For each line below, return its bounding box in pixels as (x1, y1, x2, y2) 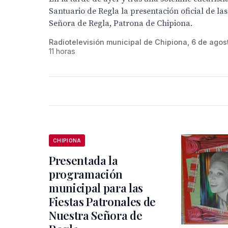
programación (49, 166, 123, 182)
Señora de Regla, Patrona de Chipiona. (49, 18, 192, 28)
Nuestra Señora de (49, 208, 142, 223)
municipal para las (49, 180, 144, 195)
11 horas (49, 47, 75, 55)
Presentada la (49, 153, 118, 168)
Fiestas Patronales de (49, 194, 156, 209)
